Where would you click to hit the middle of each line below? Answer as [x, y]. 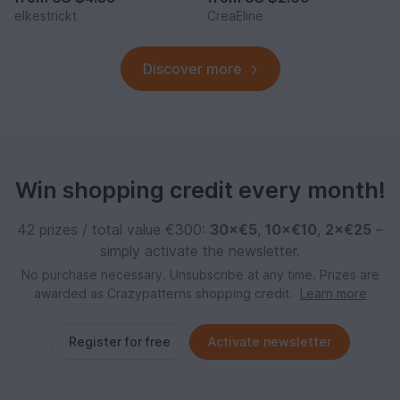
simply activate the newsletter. [200, 251]
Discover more [192, 69]
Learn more [333, 294]
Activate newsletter [270, 342]
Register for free [120, 342]
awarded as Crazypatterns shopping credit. [165, 294]
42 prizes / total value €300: [113, 230]
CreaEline [235, 16]
